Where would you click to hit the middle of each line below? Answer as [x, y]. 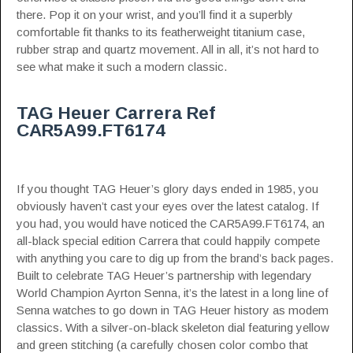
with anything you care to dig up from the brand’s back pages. [175, 258]
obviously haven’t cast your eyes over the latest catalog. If [168, 206]
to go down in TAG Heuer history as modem [212, 310]
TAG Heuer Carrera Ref [116, 113]
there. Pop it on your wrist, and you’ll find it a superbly [155, 15]
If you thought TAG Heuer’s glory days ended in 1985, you [167, 189]
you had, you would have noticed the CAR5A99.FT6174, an [171, 223]
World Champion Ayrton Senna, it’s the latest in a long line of [173, 293]
